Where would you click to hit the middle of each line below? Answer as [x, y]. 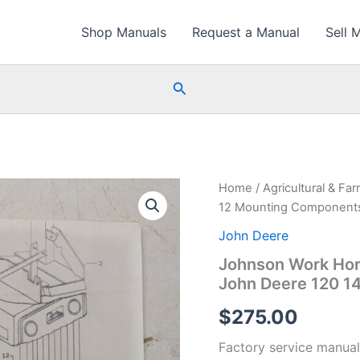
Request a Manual [246, 32]
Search [195, 87]
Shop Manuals [124, 32]
